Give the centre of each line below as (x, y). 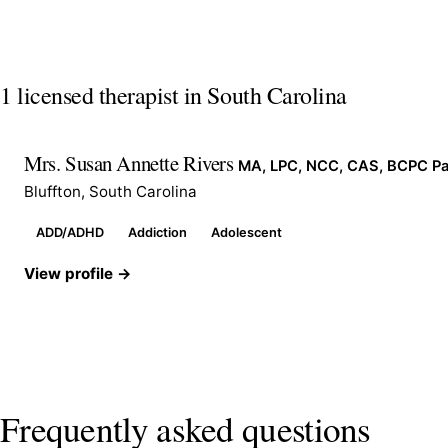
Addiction (157, 232)
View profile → (78, 273)
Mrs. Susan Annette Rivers (131, 163)
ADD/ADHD (70, 232)
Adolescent (246, 232)
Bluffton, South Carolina (110, 191)
